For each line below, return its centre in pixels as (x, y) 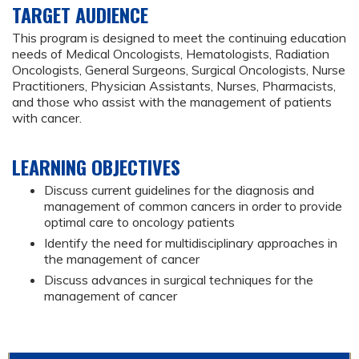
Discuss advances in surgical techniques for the (179, 280)
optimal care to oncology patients (139, 222)
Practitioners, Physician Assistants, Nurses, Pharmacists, (174, 86)
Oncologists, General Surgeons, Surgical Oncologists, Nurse (179, 70)
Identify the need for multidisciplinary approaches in (191, 243)
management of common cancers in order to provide (193, 206)
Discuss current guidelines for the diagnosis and (179, 190)
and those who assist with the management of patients (172, 102)
